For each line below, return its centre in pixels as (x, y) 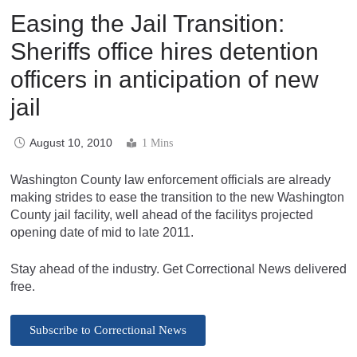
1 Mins (157, 143)
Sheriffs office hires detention (165, 51)
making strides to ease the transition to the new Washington (177, 197)
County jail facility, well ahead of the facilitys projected (162, 214)
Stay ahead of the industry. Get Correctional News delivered (178, 269)
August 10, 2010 (71, 142)
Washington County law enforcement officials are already (171, 179)
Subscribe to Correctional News (108, 330)
